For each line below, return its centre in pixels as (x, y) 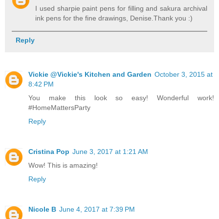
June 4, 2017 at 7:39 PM (97, 209)
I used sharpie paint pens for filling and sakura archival (121, 9)
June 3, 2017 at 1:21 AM (110, 152)
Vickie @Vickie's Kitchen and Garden (90, 75)
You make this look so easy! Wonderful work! (121, 98)
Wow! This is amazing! (63, 165)
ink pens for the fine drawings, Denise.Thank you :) (114, 18)
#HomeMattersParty (59, 108)
